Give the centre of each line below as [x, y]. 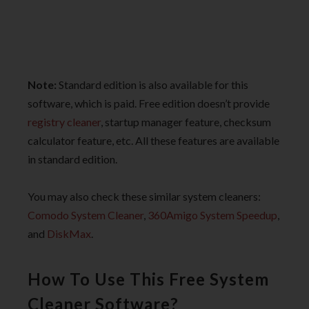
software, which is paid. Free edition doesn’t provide [149, 103]
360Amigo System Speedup [212, 215]
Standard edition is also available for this [152, 85]
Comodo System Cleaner [86, 215]
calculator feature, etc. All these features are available [153, 141]
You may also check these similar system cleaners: [144, 197]
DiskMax [69, 234]
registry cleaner [64, 122]
